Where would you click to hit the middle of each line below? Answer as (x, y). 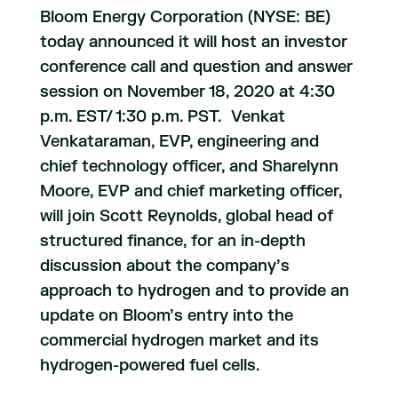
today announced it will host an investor (193, 42)
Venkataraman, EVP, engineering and (179, 142)
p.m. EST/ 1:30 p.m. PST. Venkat (162, 117)
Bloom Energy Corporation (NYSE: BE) (185, 17)
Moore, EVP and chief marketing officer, (191, 191)
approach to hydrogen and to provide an (194, 291)
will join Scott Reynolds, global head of (186, 216)
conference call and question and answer (196, 67)
